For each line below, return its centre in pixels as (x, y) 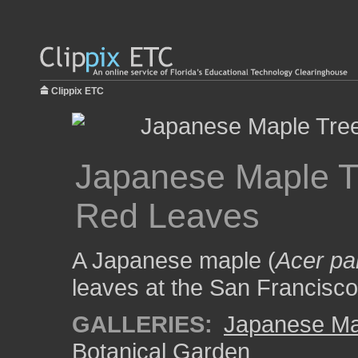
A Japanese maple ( (174, 260)
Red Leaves (167, 216)
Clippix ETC (78, 91)
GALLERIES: (142, 324)
